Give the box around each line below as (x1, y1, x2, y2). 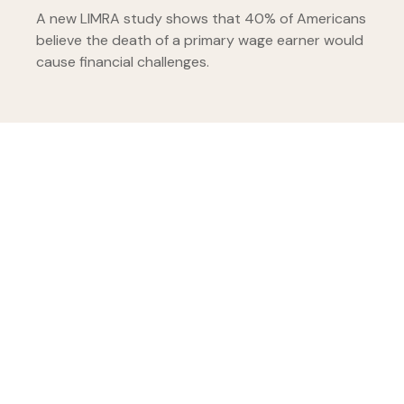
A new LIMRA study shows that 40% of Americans (36, 8, 366, 28)
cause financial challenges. (36, 51, 209, 71)
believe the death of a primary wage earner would (36, 30, 363, 50)
